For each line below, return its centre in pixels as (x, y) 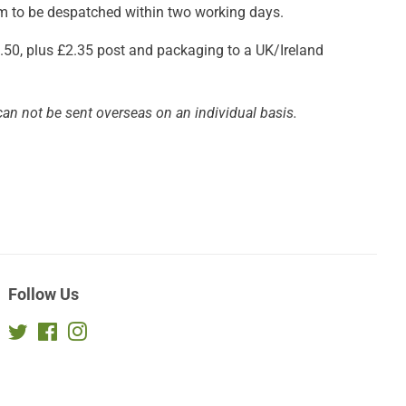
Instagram (117, 331)
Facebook (86, 331)
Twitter (48, 331)
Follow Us (44, 294)
